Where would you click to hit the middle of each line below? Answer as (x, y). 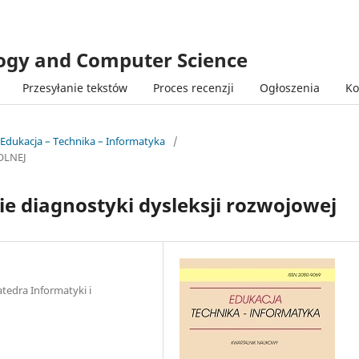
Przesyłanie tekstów (75, 87)
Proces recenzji (193, 87)
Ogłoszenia (289, 87)
